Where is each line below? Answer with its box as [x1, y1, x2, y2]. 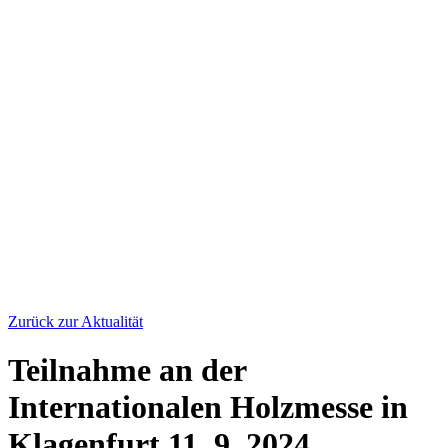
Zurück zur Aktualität [8, 313, 143, 330]
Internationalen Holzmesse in [8, 389, 408, 426]
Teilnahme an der [8, 352, 246, 389]
